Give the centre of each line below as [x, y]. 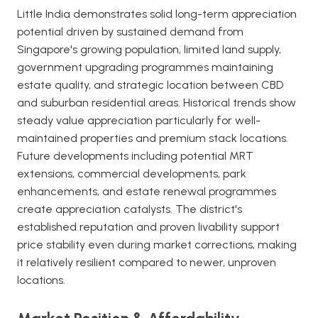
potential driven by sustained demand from [130, 32]
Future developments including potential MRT [135, 156]
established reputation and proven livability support [148, 227]
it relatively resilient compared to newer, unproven [147, 262]
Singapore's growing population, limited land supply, [149, 49]
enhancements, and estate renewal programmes [147, 191]
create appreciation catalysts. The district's [130, 209]
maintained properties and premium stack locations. [153, 138]
